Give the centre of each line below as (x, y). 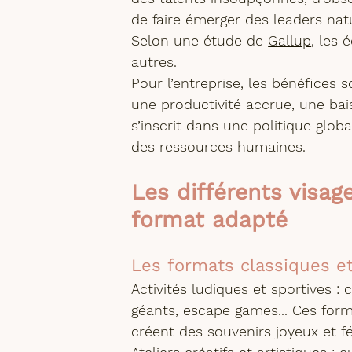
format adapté (210, 219)
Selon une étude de (200, 40)
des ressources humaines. (219, 146)
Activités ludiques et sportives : (236, 288)
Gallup (290, 40)
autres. (154, 61)
